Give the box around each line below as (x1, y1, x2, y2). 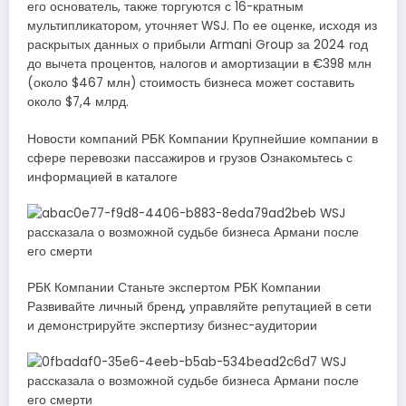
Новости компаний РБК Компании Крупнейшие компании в (27, 130, 378, 148)
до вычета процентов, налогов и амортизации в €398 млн (27, 55, 372, 73)
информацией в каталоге (27, 168, 178, 186)
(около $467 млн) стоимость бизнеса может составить (27, 74, 354, 92)
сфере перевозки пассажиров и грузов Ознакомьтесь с (27, 149, 353, 167)
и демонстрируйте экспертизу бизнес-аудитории (27, 317, 317, 335)
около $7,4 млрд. (27, 93, 129, 111)
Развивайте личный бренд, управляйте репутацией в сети (27, 298, 372, 316)
